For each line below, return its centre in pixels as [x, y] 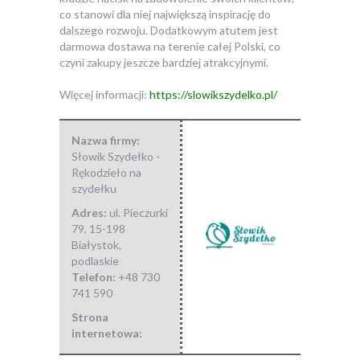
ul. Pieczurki [139, 213]
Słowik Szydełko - [116, 157]
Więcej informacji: [104, 95]
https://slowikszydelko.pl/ [213, 95]
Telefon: [95, 277]
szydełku [94, 189]
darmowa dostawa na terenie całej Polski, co [170, 47]
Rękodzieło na [106, 173]
